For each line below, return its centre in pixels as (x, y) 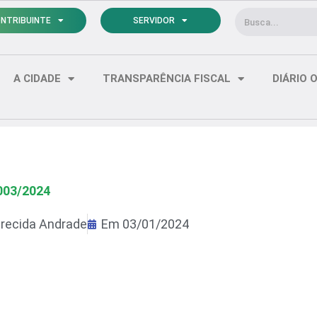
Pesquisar (262, 17)
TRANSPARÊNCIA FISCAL (167, 79)
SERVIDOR (154, 21)
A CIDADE (38, 79)
